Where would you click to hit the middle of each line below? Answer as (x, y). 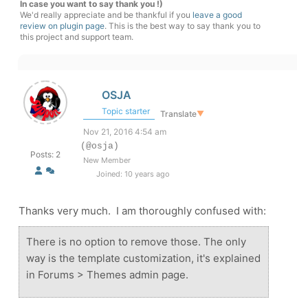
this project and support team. (77, 36)
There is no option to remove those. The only (136, 241)
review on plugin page (62, 25)
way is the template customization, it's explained (143, 258)
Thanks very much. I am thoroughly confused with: (142, 210)
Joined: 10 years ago (132, 174)
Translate (178, 114)
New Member (107, 160)
